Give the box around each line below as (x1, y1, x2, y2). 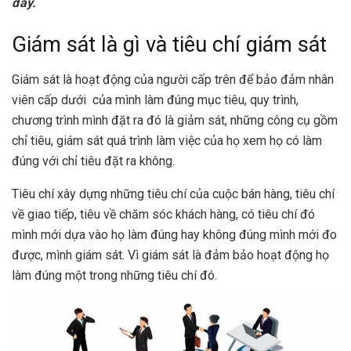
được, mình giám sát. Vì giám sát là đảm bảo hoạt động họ (12, 248, 329, 263)
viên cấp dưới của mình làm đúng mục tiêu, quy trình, (12, 92, 299, 108)
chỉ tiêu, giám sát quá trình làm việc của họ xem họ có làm (12, 133, 322, 149)
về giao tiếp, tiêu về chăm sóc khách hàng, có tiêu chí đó (12, 207, 315, 223)
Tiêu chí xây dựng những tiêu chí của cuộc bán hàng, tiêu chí (12, 186, 335, 202)
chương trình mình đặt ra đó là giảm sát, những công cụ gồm (12, 113, 338, 128)
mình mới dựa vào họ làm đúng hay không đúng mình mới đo (12, 227, 337, 243)
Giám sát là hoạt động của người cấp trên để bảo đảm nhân (12, 72, 334, 88)
